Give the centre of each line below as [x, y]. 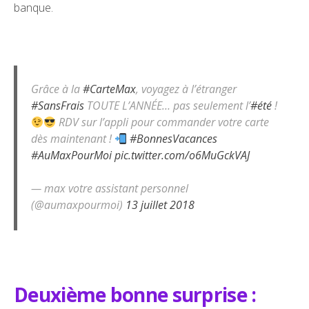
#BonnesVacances [174, 139]
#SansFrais [58, 106]
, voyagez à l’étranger [186, 89]
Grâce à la [57, 89]
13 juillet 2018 [160, 205]
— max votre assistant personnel [110, 189]
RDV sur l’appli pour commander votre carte [163, 122]
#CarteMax [109, 89]
